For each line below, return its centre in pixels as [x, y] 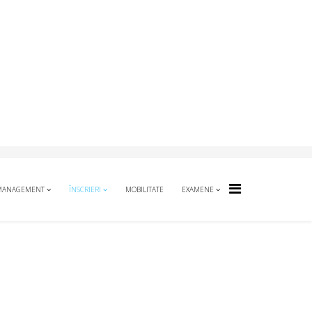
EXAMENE [198, 189]
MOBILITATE [145, 189]
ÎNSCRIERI [85, 189]
